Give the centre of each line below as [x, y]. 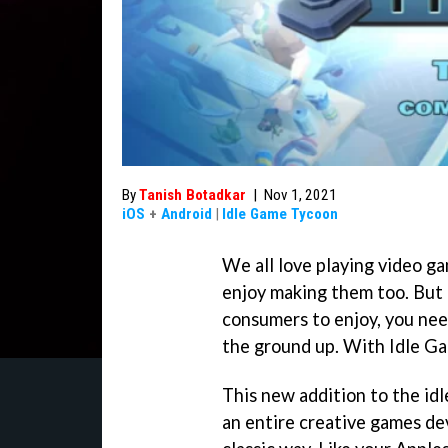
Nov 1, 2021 [300, 195]
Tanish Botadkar [192, 195]
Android [186, 214]
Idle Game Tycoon [280, 214]
